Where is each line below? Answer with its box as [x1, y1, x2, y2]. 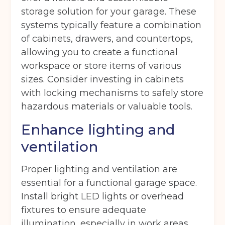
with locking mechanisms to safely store [21, 87, 204, 99]
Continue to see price [31, 80, 115, 89]
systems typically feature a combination [21, 20, 202, 31]
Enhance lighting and [21, 121, 175, 139]
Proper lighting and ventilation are [21, 164, 178, 175]
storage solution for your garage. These [21, 6, 197, 18]
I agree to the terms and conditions [51, 42, 186, 52]
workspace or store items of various [21, 60, 182, 72]
